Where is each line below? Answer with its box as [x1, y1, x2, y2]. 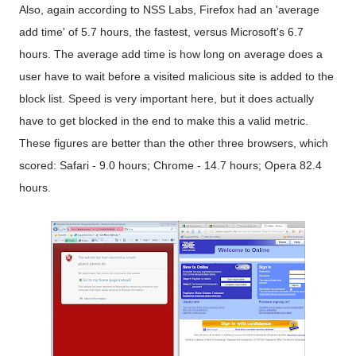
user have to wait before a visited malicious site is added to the [19, 70, 334, 83]
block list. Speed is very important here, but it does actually [19, 92, 314, 105]
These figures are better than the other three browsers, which [19, 137, 328, 149]
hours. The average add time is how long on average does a [19, 48, 323, 60]
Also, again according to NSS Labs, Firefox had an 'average [19, 3, 319, 16]
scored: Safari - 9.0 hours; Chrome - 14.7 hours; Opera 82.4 [19, 159, 322, 172]
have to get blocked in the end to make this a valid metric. [19, 114, 308, 127]
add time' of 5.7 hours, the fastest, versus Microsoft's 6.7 [19, 25, 304, 38]
